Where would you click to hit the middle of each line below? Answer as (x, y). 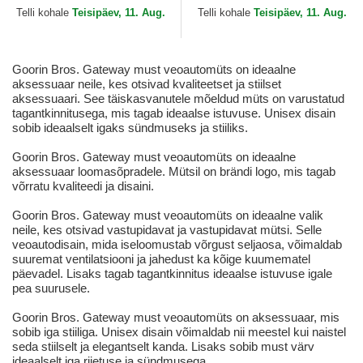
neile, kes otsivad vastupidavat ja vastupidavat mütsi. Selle (167, 230)
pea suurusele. (51, 288)
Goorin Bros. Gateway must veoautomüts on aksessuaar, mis (176, 318)
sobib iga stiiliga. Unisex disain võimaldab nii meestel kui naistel (179, 332)
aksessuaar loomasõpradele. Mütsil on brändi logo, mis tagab (174, 172)
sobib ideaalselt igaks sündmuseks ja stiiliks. (130, 128)
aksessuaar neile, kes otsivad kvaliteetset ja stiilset (147, 84)
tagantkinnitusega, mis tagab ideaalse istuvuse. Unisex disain (174, 113)
